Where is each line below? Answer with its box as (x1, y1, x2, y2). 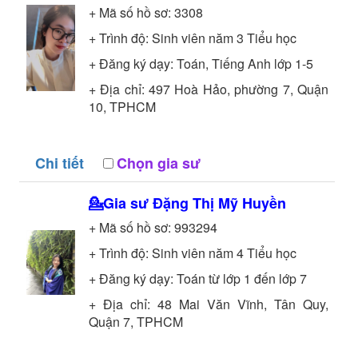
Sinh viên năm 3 (151, 28, 244, 47)
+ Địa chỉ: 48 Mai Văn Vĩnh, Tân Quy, (88, 294, 329, 313)
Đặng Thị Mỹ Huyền (152, 192, 286, 213)
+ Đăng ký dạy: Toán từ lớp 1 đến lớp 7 (88, 268, 307, 288)
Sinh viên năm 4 (151, 243, 244, 262)
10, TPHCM (88, 97, 156, 116)
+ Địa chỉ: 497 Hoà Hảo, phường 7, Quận (88, 79, 329, 98)
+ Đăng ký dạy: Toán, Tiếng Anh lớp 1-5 (88, 54, 313, 73)
